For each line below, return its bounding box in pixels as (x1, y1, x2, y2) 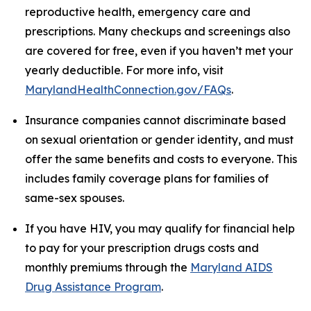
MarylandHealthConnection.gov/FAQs (25, 83, 231, 96)
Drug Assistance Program (25, 280, 161, 294)
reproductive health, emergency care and (25, 5, 251, 19)
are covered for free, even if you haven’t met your (25, 44, 293, 58)
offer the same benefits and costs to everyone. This (25, 152, 297, 166)
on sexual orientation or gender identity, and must (25, 133, 294, 146)
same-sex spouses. (25, 191, 124, 205)
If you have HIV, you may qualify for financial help (25, 221, 295, 235)
